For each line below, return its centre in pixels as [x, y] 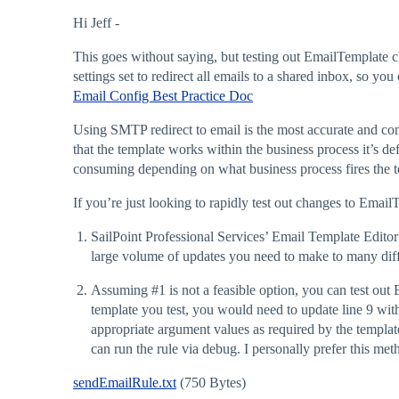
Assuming [121, 290]
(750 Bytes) [211, 383]
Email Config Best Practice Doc [163, 96]
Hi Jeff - [96, 23]
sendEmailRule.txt [125, 383]
